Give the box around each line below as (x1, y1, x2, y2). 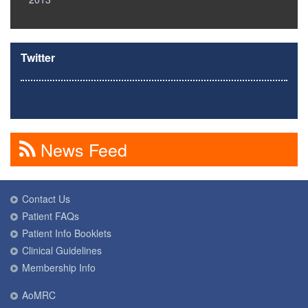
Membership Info (21, 261, 96, 275)
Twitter (21, 49, 55, 66)
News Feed (36, 137, 127, 162)
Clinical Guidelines (21, 243, 102, 258)
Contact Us (21, 192, 70, 206)
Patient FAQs (21, 209, 79, 223)
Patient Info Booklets (21, 226, 111, 241)
